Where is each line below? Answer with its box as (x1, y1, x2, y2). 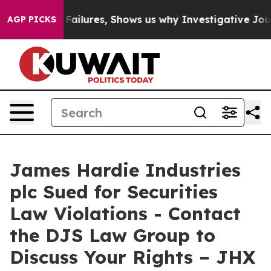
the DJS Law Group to (10, 224, 215, 247)
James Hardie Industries (10, 158, 241, 181)
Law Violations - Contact (10, 202, 241, 225)
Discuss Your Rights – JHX (10, 246, 255, 269)
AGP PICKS (7, 14, 56, 25)
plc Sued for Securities (10, 180, 218, 203)
